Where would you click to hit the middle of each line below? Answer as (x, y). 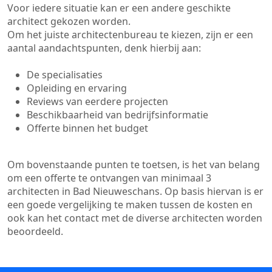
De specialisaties (65, 75)
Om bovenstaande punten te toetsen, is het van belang (134, 165)
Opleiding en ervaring (77, 88)
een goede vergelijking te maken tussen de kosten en (130, 205)
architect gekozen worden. (69, 21)
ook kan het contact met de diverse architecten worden (135, 218)
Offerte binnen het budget (87, 128)
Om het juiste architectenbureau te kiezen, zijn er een (130, 35)
